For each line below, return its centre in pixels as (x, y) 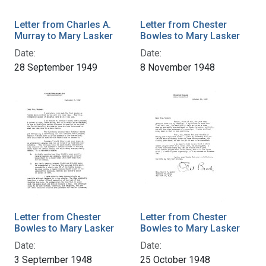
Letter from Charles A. (63, 24)
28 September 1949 (56, 67)
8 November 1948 (178, 67)
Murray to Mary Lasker (64, 36)
